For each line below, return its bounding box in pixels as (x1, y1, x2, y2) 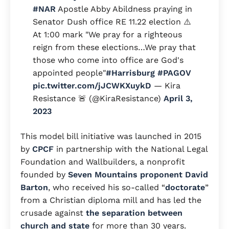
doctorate (165, 182, 205, 192)
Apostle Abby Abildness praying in (56, 4, 192, 14)
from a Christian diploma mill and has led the (20, 195, 201, 205)
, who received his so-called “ (48, 182, 165, 192)
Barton (20, 182, 48, 192)
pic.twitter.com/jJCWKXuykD (33, 80, 151, 90)
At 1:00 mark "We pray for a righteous (33, 29, 182, 39)
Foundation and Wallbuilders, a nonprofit (20, 156, 185, 167)
